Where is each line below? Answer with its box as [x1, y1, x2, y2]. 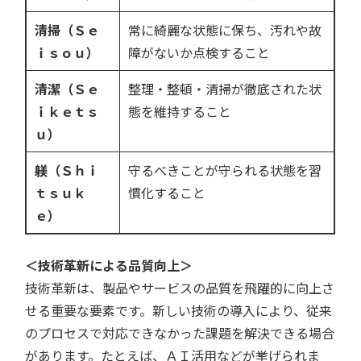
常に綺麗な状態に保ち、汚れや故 [128, 20, 322, 39]
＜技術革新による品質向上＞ [25, 255, 193, 275]
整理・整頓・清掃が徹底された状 [128, 79, 322, 98]
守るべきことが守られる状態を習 [128, 160, 322, 180]
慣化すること [128, 183, 206, 202]
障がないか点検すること [128, 43, 271, 62]
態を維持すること [128, 102, 232, 121]
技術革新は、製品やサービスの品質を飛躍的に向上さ [25, 278, 335, 297]
